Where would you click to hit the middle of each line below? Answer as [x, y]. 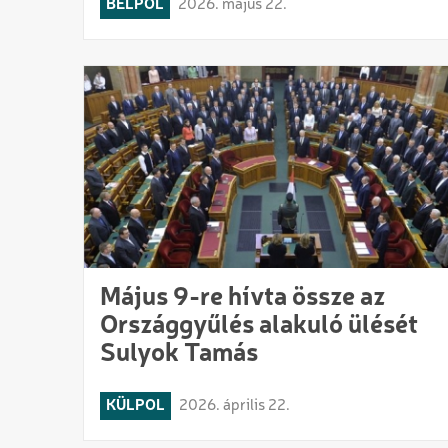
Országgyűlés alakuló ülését [259, 326]
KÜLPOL [135, 406]
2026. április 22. [234, 406]
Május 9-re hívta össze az [242, 298]
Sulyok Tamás [179, 354]
